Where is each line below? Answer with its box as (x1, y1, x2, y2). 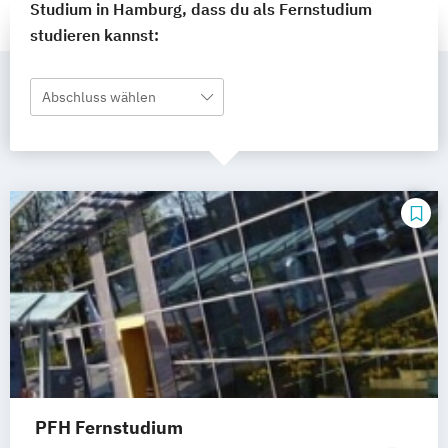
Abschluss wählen (42, 88, 156, 106)
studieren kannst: (30, 25, 159, 45)
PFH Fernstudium (35, 416, 183, 440)
